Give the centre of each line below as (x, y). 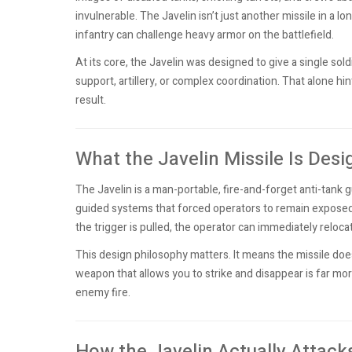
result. (91, 101)
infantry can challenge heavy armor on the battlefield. (205, 35)
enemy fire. (103, 293)
